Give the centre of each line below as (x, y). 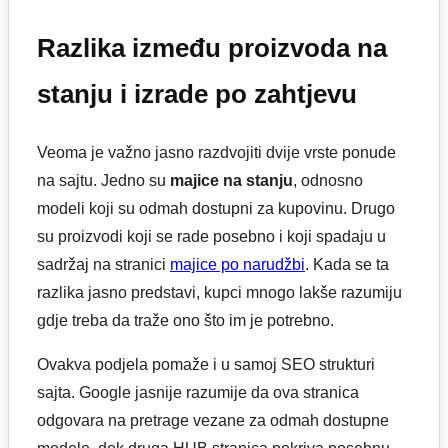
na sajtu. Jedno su (103, 180)
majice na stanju (231, 180)
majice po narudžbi (237, 264)
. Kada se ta (347, 264)
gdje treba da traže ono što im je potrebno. (185, 320)
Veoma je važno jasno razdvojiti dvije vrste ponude (216, 152)
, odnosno (328, 180)
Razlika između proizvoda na (212, 48)
